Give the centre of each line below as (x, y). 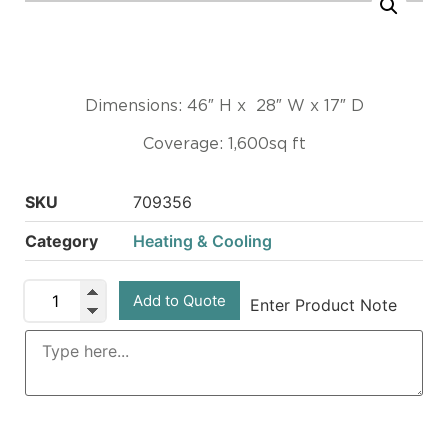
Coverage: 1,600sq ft (224, 144)
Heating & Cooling (202, 241)
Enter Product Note (323, 304)
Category (61, 241)
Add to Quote (179, 300)
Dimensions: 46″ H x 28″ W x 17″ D (224, 105)
